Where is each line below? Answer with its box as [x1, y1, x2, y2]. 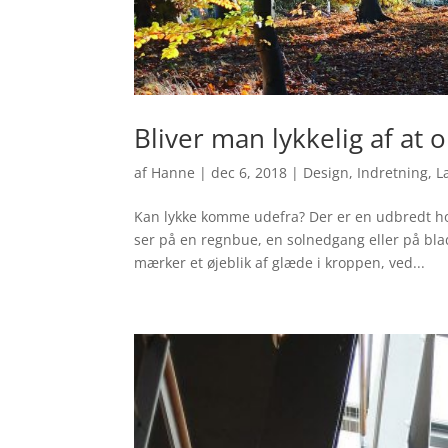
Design [303, 162, 350, 182]
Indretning [357, 162, 429, 182]
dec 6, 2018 [211, 162, 288, 182]
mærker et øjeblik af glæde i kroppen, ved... [134, 252, 426, 272]
